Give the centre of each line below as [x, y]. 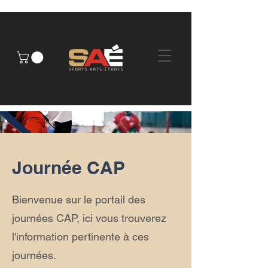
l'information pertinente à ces [80, 237]
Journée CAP [71, 167]
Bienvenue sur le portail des [79, 200]
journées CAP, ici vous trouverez [89, 218]
